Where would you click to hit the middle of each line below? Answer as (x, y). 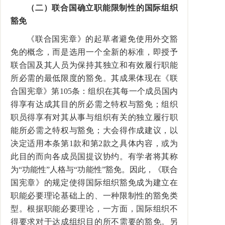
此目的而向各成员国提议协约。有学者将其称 (94, 156)
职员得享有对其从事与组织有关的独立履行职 (94, 117)
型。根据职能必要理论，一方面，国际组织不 (94, 209)
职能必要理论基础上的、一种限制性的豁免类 (94, 196)
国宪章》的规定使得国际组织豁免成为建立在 (94, 183)
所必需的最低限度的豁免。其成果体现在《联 (94, 78)
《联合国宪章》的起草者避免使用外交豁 (102, 39)
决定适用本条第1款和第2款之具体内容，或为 (94, 143)
